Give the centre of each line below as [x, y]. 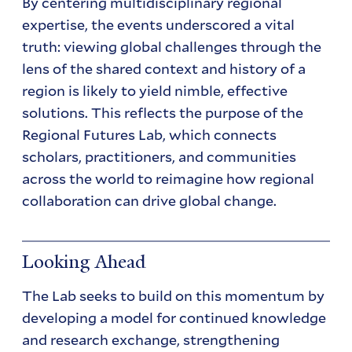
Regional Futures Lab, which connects [150, 135]
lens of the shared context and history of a [164, 69]
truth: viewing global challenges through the [172, 47]
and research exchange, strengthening [151, 339]
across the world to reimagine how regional [169, 179]
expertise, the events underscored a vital [159, 25]
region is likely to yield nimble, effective [155, 91]
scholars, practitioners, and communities [159, 157]
